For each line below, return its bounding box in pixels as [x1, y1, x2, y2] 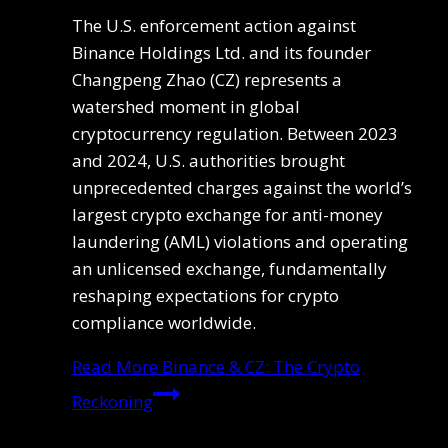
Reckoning [72, 389, 153, 413]
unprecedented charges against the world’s [72, 175, 412, 199]
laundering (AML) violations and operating [72, 229, 408, 253]
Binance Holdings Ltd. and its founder [72, 40, 371, 64]
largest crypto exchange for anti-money [72, 202, 383, 226]
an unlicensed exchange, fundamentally [72, 256, 387, 280]
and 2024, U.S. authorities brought [72, 148, 345, 172]
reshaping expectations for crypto [72, 283, 339, 307]
